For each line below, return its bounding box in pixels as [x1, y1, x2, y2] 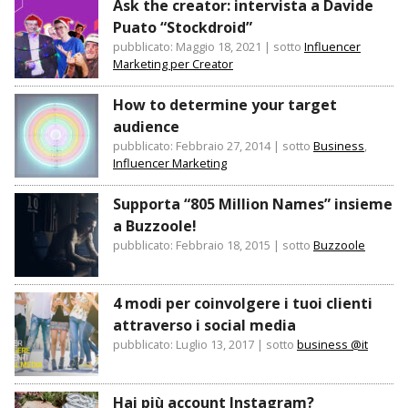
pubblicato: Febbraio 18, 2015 [113, 237, 270, 254]
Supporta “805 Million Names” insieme [113, 194, 393, 215]
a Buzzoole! [113, 216, 197, 237]
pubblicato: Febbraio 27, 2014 [113, 138, 270, 155]
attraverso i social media [113, 315, 296, 336]
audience [113, 117, 179, 138]
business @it [297, 336, 368, 353]
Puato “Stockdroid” [113, 17, 252, 38]
